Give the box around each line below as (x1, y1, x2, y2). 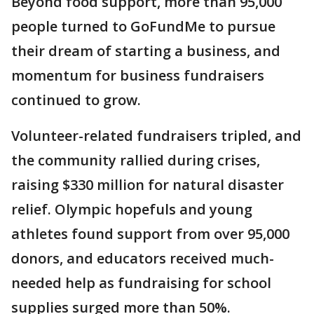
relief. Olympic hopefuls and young (11, 200, 252, 219)
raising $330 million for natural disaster (11, 175, 284, 195)
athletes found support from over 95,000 (11, 224, 289, 244)
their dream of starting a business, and (11, 41, 280, 61)
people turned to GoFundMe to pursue (11, 17, 275, 36)
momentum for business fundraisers (11, 66, 264, 86)
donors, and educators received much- (11, 249, 274, 268)
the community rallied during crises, (11, 151, 260, 170)
